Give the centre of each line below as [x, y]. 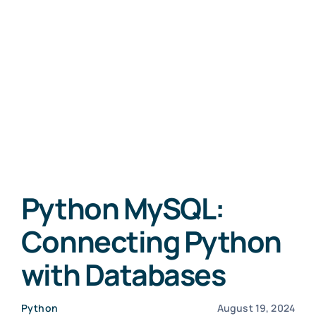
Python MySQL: [122, 208]
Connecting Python [151, 241]
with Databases [123, 274]
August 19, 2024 [256, 308]
